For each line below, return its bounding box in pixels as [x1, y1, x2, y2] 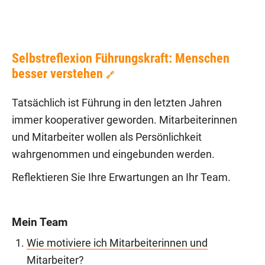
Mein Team [12, 215, 67, 229]
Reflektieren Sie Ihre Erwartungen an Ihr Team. [12, 171, 231, 183]
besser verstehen [12, 66, 103, 81]
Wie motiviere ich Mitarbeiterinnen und [27, 237, 208, 249]
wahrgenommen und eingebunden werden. [12, 148, 215, 160]
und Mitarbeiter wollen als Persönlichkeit [12, 131, 202, 143]
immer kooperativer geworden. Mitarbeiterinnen [12, 114, 237, 126]
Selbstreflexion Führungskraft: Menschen [12, 50, 230, 66]
